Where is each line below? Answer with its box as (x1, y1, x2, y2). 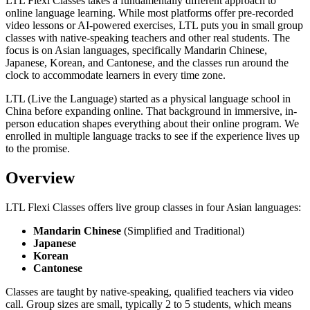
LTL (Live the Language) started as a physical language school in (6, 92, 291, 104)
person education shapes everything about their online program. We (6, 117, 299, 129)
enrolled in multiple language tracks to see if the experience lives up (6, 129, 300, 142)
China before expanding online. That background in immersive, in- (6, 104, 297, 117)
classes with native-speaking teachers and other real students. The (6, 31, 290, 44)
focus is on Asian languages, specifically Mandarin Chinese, (6, 44, 267, 56)
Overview (6, 168, 75, 187)
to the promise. (6, 142, 70, 154)
